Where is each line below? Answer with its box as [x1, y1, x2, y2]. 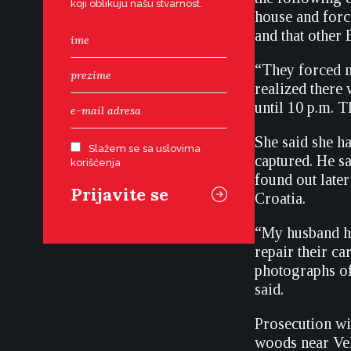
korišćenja [71, 157, 121, 168]
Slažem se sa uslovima [89, 143, 201, 154]
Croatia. [255, 190, 306, 207]
